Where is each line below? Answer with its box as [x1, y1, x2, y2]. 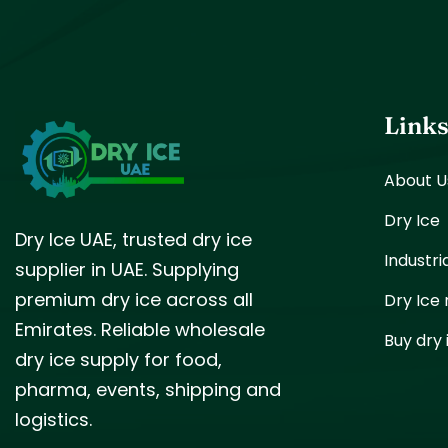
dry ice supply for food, [15, 347, 222, 373]
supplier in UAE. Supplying [15, 257, 239, 283]
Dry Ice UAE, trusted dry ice [15, 227, 252, 253]
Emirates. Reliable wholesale [15, 317, 265, 343]
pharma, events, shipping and [15, 377, 281, 403]
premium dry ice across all [15, 287, 253, 313]
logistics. [15, 407, 92, 433]
